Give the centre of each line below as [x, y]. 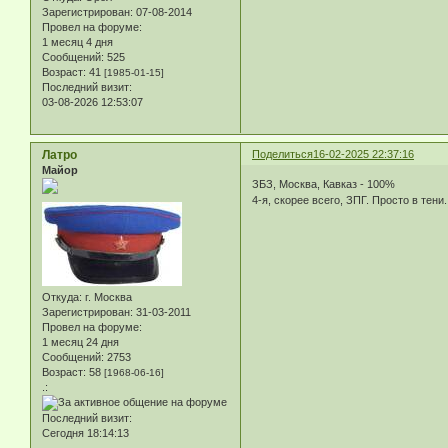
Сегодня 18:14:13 [85, 433]
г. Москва [107, 297]
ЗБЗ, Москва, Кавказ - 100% [324, 183]
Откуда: [62, 297]
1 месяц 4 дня [77, 42]
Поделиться [283, 154]
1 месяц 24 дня [80, 342]
